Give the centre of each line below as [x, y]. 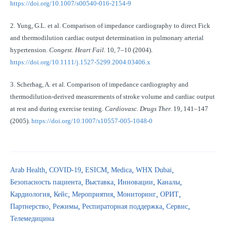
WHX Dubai [154, 170]
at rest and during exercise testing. [58, 108]
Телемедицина [32, 219]
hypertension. [30, 50]
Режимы [65, 207]
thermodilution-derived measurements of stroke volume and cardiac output [112, 96]
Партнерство [29, 207]
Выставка [99, 182]
